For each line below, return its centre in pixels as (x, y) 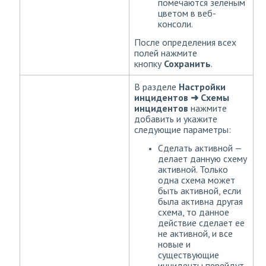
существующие (189, 255)
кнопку (149, 64)
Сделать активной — (200, 148)
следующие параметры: (183, 130)
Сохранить (187, 64)
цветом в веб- (187, 13)
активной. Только (193, 170)
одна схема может (197, 180)
